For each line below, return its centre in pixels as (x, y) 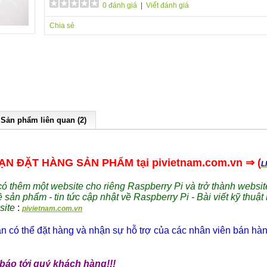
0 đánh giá (120, 5)
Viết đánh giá (167, 5)
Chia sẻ (62, 26)
